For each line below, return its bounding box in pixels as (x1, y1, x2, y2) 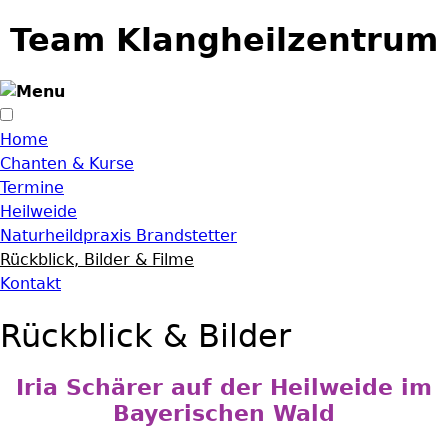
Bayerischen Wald (113, 401, 335, 426)
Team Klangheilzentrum (10, 21, 438, 59)
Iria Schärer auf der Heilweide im (16, 375, 432, 400)
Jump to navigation (149, 4, 299, 23)
